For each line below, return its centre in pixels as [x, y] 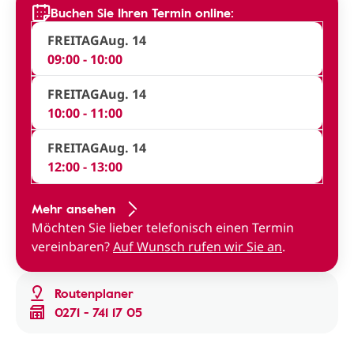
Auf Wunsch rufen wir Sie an [198, 247]
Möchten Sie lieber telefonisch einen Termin [163, 228]
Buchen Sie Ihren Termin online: [142, 13]
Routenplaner [94, 293]
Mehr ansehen [73, 209]
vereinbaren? [72, 247]
